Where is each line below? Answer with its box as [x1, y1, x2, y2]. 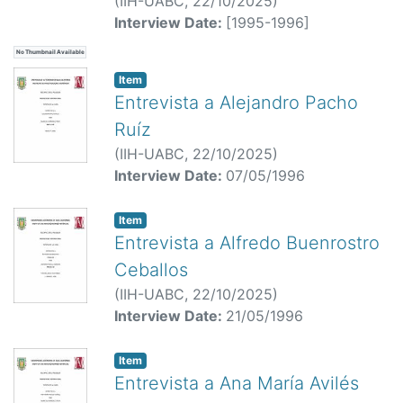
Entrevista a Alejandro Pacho [114, 91, 358, 113]
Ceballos [114, 258, 188, 281]
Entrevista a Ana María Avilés [114, 372, 359, 394]
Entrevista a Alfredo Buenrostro [114, 231, 380, 254]
